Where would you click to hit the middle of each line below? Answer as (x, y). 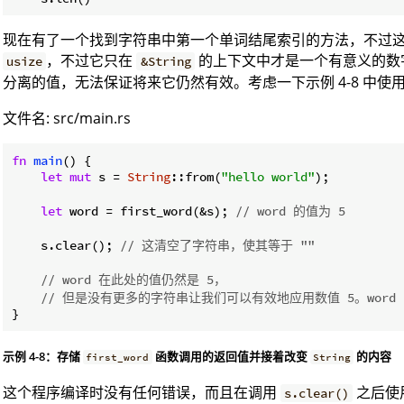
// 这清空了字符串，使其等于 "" (217, 245)
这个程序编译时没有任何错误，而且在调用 (142, 392)
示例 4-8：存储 (43, 356)
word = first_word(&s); (149, 211)
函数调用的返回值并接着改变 (231, 356)
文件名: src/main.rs (67, 118)
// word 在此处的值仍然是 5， (133, 279)
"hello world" (268, 176)
